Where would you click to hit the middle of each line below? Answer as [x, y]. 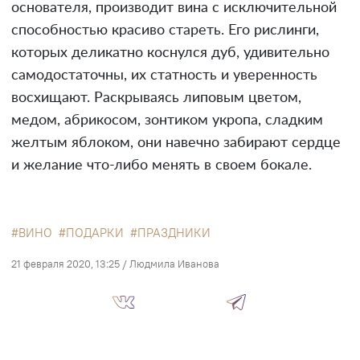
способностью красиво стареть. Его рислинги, [165, 30]
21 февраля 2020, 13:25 [65, 263]
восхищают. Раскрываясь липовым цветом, [156, 98]
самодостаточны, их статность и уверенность [164, 75]
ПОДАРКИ [95, 232]
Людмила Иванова [174, 263]
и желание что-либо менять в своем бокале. [162, 165]
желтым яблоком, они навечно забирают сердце [176, 143]
